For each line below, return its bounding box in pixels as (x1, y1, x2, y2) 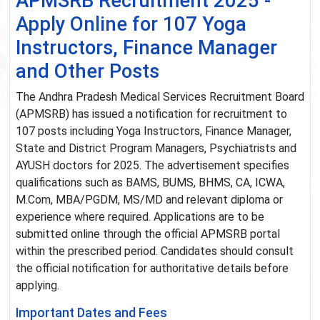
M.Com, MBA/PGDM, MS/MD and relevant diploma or (16, 193, 283, 207)
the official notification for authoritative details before (16, 261, 289, 276)
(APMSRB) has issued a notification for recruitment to (16, 107, 287, 121)
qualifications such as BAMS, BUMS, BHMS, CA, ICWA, (16, 176, 285, 190)
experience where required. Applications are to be (16, 210, 264, 224)
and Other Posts (16, 59, 159, 84)
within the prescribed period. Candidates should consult (16, 244, 294, 259)
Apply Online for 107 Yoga (16, 12, 246, 36)
